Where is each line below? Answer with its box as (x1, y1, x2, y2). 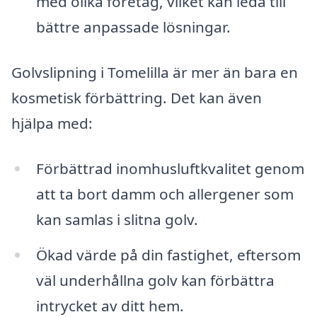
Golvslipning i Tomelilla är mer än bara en (11, 62, 298, 83)
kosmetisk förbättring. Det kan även (11, 88, 262, 108)
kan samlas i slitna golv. (35, 209, 198, 229)
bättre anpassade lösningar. (35, 17, 231, 38)
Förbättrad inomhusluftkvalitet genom (35, 158, 304, 178)
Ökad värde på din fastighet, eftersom (35, 244, 301, 265)
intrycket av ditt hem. (35, 295, 184, 316)
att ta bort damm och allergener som (35, 183, 294, 204)
